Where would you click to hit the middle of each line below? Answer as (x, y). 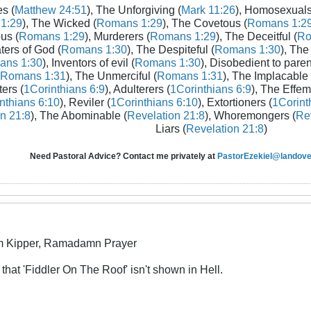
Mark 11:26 (208, 10)
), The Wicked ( (59, 23)
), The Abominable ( (78, 116)
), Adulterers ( (137, 89)
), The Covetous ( (204, 23)
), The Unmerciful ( (111, 76)
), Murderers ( (117, 36)
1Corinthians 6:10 (154, 102)
